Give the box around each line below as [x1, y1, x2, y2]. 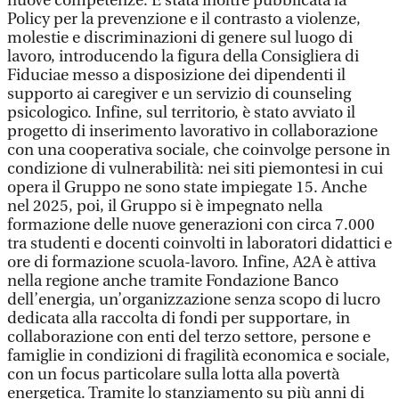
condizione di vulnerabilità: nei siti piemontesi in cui [7, 159, 383, 178]
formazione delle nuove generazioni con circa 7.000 [7, 216, 375, 234]
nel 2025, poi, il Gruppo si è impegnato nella [7, 197, 322, 216]
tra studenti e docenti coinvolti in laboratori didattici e [7, 234, 392, 253]
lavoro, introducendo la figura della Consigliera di [7, 47, 359, 66]
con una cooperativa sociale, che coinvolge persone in [7, 141, 390, 159]
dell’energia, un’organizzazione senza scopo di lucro [7, 290, 380, 309]
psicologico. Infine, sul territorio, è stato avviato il [7, 103, 355, 122]
